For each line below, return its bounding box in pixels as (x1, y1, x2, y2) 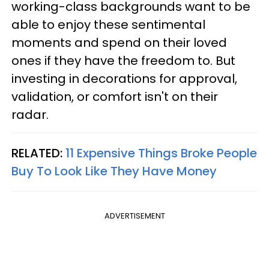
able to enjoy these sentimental (11, 16, 205, 34)
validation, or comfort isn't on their (11, 88, 218, 106)
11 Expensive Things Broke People (65, 145, 257, 162)
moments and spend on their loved (11, 34, 227, 52)
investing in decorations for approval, (11, 70, 237, 88)
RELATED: (11, 145, 65, 162)
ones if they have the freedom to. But (11, 52, 235, 70)
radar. (11, 106, 49, 124)
